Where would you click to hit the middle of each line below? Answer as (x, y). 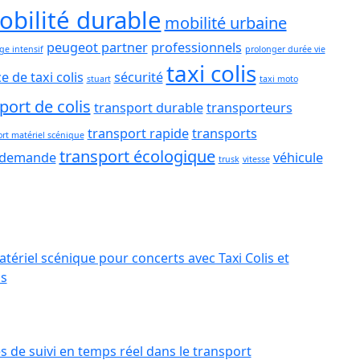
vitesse (256, 160)
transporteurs (249, 108)
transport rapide (138, 134)
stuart (98, 79)
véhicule (298, 158)
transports (224, 134)
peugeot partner (97, 48)
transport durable (148, 108)
